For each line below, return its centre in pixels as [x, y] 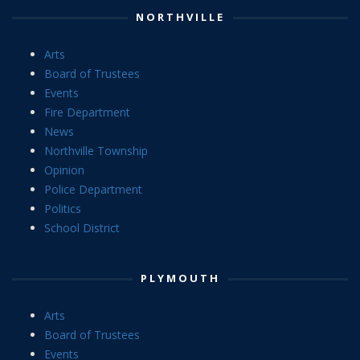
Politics [63, 209]
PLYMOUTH [180, 278]
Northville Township [96, 151]
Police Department [93, 190]
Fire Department [87, 112]
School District [82, 228]
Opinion [64, 170]
